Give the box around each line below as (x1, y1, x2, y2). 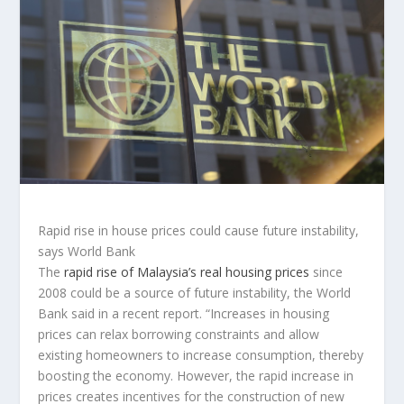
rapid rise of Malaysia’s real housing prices (64, 263, 310, 281)
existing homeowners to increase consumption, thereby (38, 346, 364, 364)
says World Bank (38, 243, 136, 261)
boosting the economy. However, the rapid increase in (38, 367, 354, 385)
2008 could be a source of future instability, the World (38, 284, 352, 302)
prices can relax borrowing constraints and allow (38, 326, 320, 344)
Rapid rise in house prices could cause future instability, (38, 222, 360, 240)
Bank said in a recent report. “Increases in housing (38, 305, 330, 323)
